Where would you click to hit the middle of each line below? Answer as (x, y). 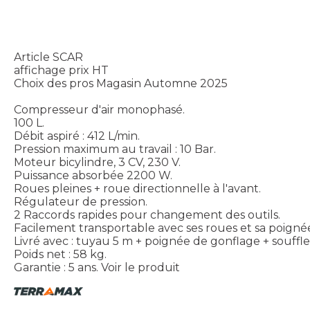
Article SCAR (48, 57)
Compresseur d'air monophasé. (99, 110)
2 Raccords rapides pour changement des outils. (147, 215)
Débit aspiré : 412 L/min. (77, 136)
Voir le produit (140, 268)
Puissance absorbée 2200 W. (93, 176)
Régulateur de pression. (81, 202)
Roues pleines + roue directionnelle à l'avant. (137, 189)
